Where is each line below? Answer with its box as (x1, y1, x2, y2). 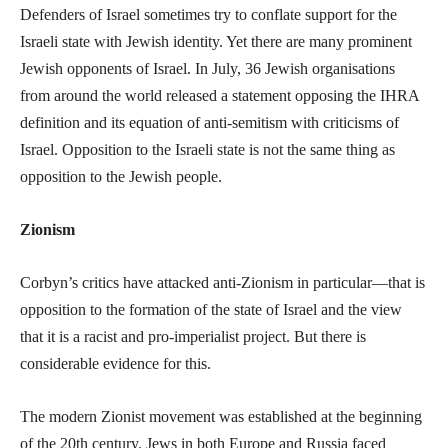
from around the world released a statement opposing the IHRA (20, 87, 419, 105)
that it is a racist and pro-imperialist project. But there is (20, 328, 366, 346)
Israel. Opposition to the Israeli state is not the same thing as (20, 141, 395, 159)
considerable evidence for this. (20, 355, 211, 373)
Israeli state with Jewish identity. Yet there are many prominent (20, 33, 412, 51)
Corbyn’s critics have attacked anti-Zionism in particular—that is (20, 274, 425, 292)
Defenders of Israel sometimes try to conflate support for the (20, 6, 397, 24)
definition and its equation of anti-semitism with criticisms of (20, 114, 399, 132)
